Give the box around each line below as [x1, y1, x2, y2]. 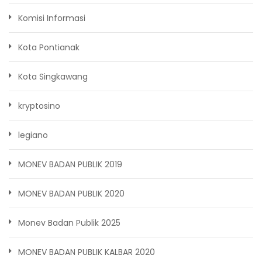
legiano [18, 129, 48, 142]
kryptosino [18, 100, 60, 112]
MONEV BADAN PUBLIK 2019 [18, 158, 122, 171]
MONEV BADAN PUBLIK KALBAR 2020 [18, 246, 155, 258]
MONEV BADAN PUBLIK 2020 [18, 188, 125, 200]
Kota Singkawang [18, 71, 88, 83]
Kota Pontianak [18, 42, 80, 54]
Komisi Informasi [18, 12, 85, 25]
